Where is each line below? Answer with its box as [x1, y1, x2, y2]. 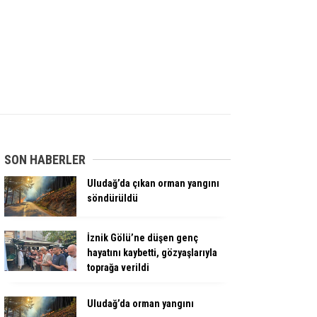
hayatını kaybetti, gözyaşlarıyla [87, 247, 217, 259]
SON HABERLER [4, 151, 86, 167]
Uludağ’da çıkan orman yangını [87, 177, 219, 189]
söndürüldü [87, 192, 138, 204]
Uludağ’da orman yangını [87, 298, 194, 310]
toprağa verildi [87, 262, 149, 274]
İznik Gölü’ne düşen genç [87, 232, 198, 244]
